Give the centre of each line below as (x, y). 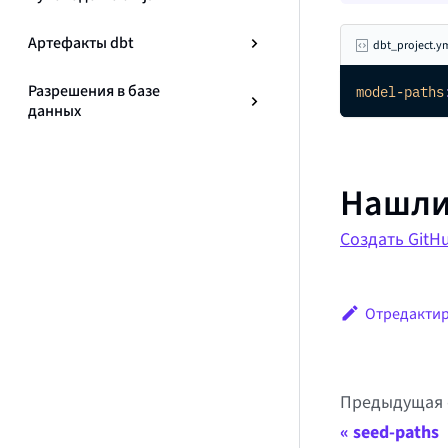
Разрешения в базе (94, 90)
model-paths (400, 91)
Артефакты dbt (81, 42)
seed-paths (396, 432)
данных (54, 110)
